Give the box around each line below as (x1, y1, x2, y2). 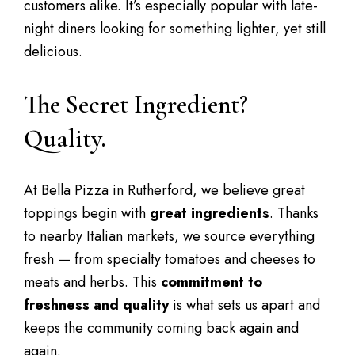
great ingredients (150, 203, 269, 223)
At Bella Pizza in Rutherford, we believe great (24, 180, 305, 200)
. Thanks (269, 203, 319, 223)
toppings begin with (24, 203, 150, 223)
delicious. (24, 41, 82, 62)
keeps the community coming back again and (24, 318, 299, 338)
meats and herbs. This (24, 272, 161, 292)
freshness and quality (24, 295, 169, 315)
